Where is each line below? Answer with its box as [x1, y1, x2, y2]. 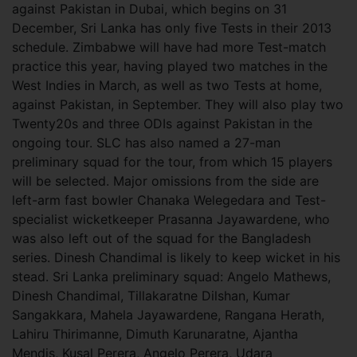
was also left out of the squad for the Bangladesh [12, 230, 311, 246]
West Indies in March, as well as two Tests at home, [12, 77, 322, 93]
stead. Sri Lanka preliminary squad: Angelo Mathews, [12, 269, 331, 284]
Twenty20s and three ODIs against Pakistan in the [12, 116, 312, 131]
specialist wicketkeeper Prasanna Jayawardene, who [12, 211, 330, 227]
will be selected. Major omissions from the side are [12, 173, 319, 189]
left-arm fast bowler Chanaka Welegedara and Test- [12, 192, 326, 208]
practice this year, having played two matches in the [12, 58, 328, 74]
